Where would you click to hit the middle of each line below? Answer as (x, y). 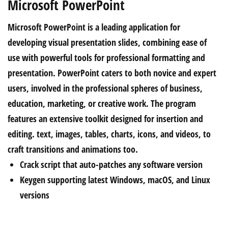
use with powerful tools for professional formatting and (106, 58)
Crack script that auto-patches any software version (111, 164)
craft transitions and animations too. (73, 149)
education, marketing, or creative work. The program (102, 103)
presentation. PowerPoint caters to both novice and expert (112, 73)
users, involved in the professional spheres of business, (105, 88)
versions (35, 195)
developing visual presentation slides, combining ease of (107, 42)
